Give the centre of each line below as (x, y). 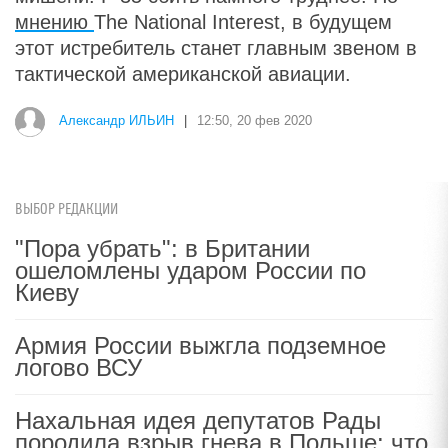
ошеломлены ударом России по (190, 270)
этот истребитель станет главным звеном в (216, 48)
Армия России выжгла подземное (200, 345)
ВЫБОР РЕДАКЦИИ (66, 209)
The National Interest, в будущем (243, 22)
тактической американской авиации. (183, 74)
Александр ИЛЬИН (116, 121)
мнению (54, 22)
